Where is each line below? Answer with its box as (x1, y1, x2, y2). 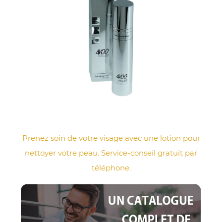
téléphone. (91, 163, 131, 173)
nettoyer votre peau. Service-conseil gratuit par (25, 148, 197, 158)
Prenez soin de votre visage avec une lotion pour (22, 133, 200, 143)
